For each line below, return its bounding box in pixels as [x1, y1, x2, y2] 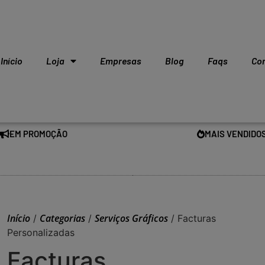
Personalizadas [7, 227, 75, 239]
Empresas [100, 55, 142, 67]
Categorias [40, 212, 85, 225]
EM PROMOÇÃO [9, 128, 67, 139]
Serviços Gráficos [95, 212, 168, 225]
